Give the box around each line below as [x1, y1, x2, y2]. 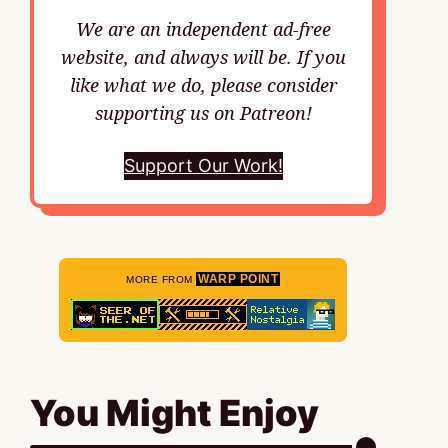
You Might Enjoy [30, 391, 319, 435]
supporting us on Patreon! [94, 101, 312, 125]
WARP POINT [198, 272, 278, 286]
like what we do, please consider [69, 73, 337, 97]
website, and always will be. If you [60, 45, 346, 69]
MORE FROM [126, 274, 196, 285]
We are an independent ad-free [75, 17, 331, 41]
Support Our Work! [123, 155, 283, 176]
